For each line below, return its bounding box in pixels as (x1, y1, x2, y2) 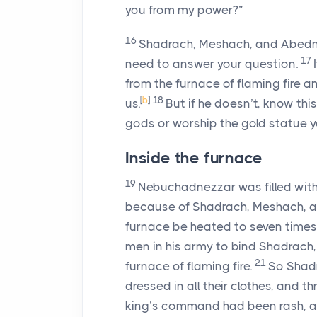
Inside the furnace (125, 149, 263, 168)
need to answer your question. (125, 57, 298, 71)
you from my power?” (125, 3, 243, 17)
